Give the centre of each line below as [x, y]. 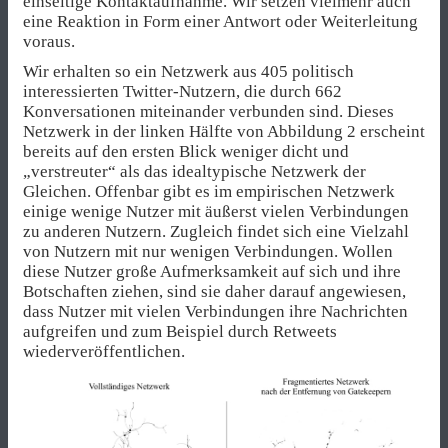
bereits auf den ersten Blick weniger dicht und [186, 151]
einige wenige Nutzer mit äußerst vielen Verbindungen [216, 211]
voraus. [49, 41]
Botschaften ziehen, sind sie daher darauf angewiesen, [214, 291]
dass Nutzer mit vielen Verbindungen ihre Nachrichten [215, 311]
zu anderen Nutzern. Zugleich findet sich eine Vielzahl [216, 231]
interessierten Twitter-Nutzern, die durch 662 [182, 91]
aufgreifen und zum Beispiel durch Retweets [180, 331]
